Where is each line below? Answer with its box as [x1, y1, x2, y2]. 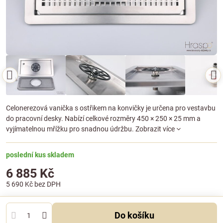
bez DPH [34, 180, 61, 189]
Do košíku [120, 210, 155, 221]
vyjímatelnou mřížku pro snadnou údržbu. [6, 125, 135, 133]
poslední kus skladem [6, 151, 74, 159]
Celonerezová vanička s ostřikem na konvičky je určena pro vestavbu [6, 104, 216, 112]
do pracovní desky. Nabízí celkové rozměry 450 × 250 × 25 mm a [6, 114, 201, 123]
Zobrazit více [135, 125, 175, 133]
